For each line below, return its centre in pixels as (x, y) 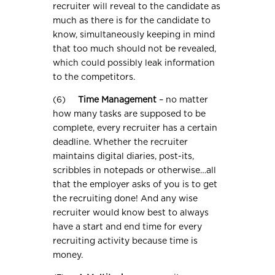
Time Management (118, 100)
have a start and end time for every (128, 227)
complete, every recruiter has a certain (135, 129)
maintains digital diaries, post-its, (124, 157)
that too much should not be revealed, (135, 49)
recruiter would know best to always (131, 213)
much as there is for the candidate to (132, 21)
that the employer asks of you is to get (135, 185)
